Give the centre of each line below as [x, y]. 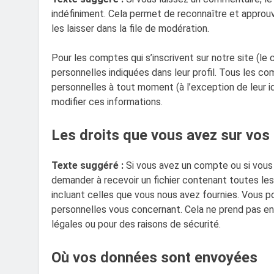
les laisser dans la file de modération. [130, 29]
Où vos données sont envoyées [154, 258]
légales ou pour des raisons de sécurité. [136, 224]
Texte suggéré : [89, 166]
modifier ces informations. [107, 102]
